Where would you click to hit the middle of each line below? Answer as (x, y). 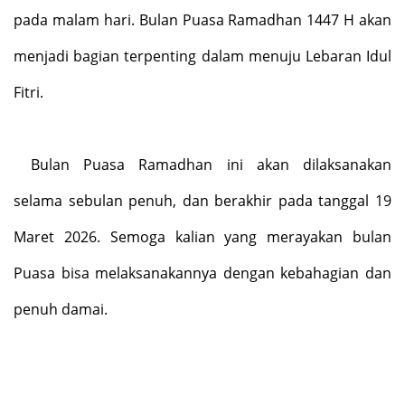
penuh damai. (61, 309)
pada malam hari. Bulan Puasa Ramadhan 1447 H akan (202, 19)
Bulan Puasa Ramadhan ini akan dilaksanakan (211, 164)
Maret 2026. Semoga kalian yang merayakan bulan (202, 236)
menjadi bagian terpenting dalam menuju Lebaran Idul (202, 56)
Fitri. (28, 92)
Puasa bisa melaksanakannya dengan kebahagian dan (202, 273)
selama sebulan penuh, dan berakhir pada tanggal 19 (202, 200)
